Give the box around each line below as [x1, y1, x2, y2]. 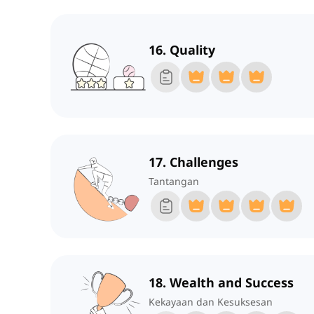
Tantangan [149, 175, 199, 189]
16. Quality [149, 41, 215, 59]
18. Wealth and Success [149, 274, 294, 292]
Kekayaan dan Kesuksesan [149, 295, 273, 309]
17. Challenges [149, 153, 238, 171]
